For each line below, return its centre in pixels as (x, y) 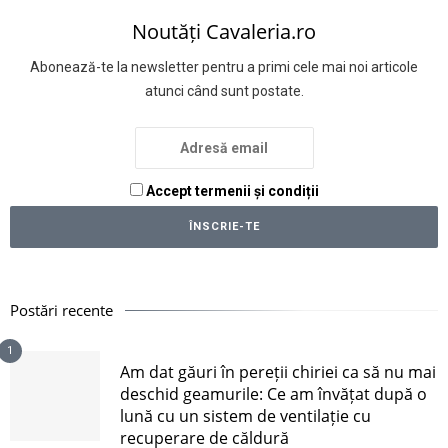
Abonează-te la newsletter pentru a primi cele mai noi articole (224, 66)
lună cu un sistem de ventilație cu (245, 415)
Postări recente (61, 309)
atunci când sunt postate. (224, 90)
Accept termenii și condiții (230, 190)
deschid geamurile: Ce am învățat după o (273, 393)
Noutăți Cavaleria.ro (224, 31)
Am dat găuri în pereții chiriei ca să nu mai (278, 371)
